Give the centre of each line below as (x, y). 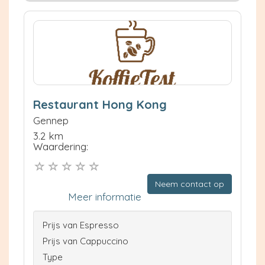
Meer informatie (105, 196)
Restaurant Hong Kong (100, 105)
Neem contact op (190, 184)
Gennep (51, 121)
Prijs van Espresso (81, 225)
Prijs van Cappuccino (85, 241)
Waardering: (61, 147)
